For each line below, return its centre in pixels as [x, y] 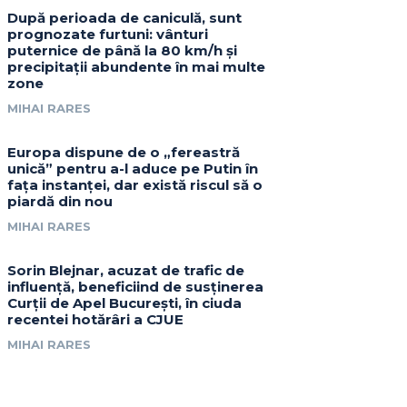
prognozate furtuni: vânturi [108, 35]
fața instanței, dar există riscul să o [135, 185]
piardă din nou [60, 202]
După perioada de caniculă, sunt [125, 18]
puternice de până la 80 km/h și [123, 51]
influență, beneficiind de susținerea [136, 287]
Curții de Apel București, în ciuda [125, 303]
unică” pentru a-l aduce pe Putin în [133, 169]
